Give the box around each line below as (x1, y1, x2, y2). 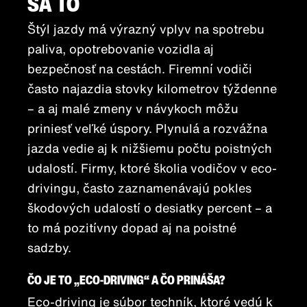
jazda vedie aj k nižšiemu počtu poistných (27, 139, 272, 158)
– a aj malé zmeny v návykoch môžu (27, 99, 238, 118)
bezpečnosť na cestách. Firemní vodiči (27, 60, 252, 78)
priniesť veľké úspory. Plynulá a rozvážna (27, 119, 267, 138)
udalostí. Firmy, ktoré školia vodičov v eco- (27, 159, 277, 177)
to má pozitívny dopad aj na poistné (27, 219, 236, 237)
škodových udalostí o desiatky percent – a (27, 199, 272, 217)
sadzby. (27, 238, 71, 257)
